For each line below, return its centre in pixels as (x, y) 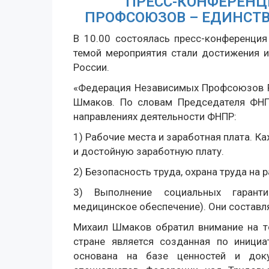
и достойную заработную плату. (149, 151)
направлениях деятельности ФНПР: (155, 116)
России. (91, 67)
